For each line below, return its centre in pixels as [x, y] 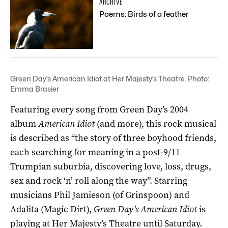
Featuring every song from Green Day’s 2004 [99, 109]
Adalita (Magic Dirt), [52, 209]
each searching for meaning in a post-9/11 [95, 152]
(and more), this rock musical [156, 123]
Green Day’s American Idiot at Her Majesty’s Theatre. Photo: [110, 78]
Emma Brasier [35, 89]
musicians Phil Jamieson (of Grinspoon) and [100, 195]
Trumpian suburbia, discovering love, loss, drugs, [111, 166]
